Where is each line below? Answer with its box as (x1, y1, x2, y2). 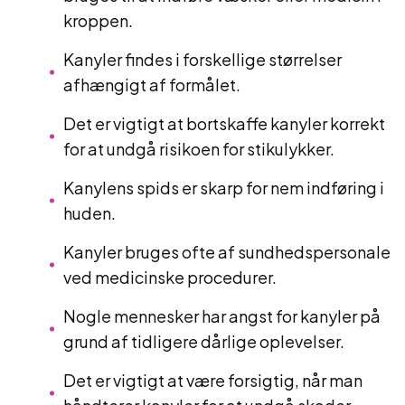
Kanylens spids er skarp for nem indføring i (63, 177, 384, 198)
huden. (63, 202, 116, 223)
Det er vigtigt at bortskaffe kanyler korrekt (63, 113, 385, 134)
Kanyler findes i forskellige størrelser (63, 49, 342, 70)
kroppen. (63, 10, 133, 31)
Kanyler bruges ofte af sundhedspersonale (63, 241, 391, 262)
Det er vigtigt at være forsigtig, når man (63, 370, 363, 391)
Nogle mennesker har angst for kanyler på (63, 306, 381, 326)
